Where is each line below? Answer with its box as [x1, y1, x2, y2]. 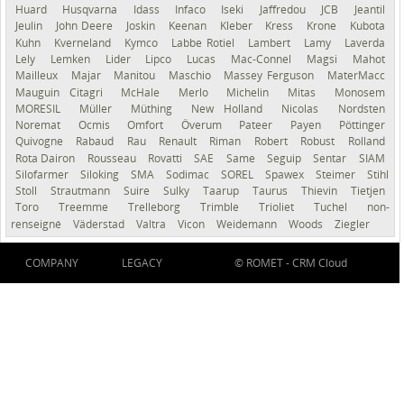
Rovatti [147, 150, 186, 166]
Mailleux [15, 68, 62, 84]
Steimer [316, 166, 358, 182]
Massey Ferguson [224, 68, 318, 84]
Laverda [344, 34, 385, 50]
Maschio [168, 68, 216, 84]
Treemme [58, 199, 119, 216]
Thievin [300, 183, 342, 199]
